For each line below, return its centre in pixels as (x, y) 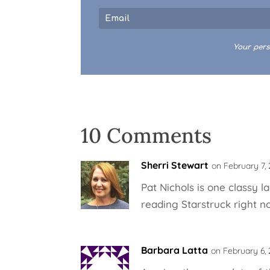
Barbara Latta (175, 250)
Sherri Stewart (175, 165)
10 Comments (146, 136)
